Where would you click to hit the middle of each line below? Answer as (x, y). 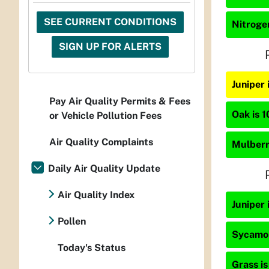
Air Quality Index (96, 195)
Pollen (72, 222)
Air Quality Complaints (101, 142)
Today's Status (92, 248)
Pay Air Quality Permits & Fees (120, 101)
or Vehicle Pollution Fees (105, 116)
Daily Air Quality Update (104, 169)
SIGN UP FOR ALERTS (110, 47)
